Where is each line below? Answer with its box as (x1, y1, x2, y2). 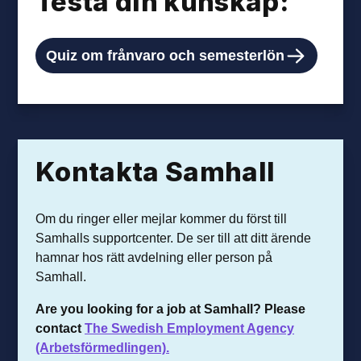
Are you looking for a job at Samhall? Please (35, 301, 306, 316)
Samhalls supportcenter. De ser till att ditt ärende (35, 230, 312, 245)
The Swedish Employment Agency (85, 321, 295, 335)
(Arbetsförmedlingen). (35, 340, 170, 355)
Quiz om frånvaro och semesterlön (46, 46, 285, 64)
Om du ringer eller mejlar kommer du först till (35, 210, 288, 226)
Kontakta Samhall (35, 156, 276, 189)
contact (35, 321, 85, 335)
